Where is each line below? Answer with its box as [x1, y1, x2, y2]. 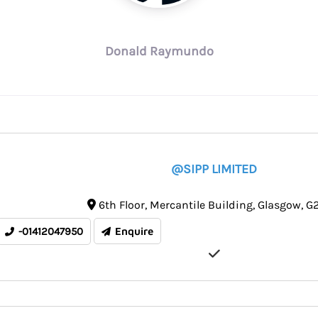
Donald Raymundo [104, 43, 214, 60]
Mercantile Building [149, 198, 253, 212]
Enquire [115, 225, 153, 238]
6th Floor [98, 198, 145, 212]
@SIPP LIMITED [171, 161, 257, 177]
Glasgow [257, 198, 301, 212]
